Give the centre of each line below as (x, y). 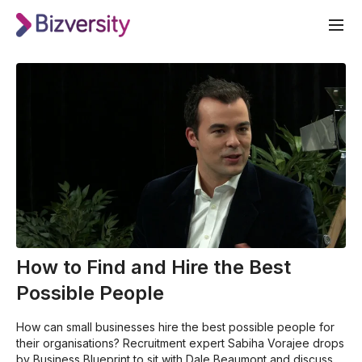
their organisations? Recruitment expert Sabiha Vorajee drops (180, 343)
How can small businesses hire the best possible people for (175, 327)
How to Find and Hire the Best (154, 267)
